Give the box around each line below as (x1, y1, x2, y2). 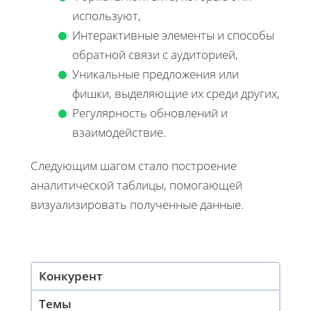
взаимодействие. (72, 124, 166, 141)
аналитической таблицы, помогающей (31, 177, 242, 194)
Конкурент (39, 268, 103, 285)
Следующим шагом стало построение (31, 158, 237, 174)
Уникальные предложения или (72, 66, 239, 83)
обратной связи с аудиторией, (72, 47, 238, 63)
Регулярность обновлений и (72, 105, 228, 121)
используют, (72, 8, 141, 24)
